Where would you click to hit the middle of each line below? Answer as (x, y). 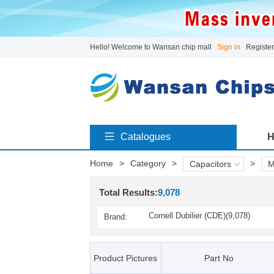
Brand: (115, 217)
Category (148, 163)
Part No (219, 258)
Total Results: (128, 192)
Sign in (228, 47)
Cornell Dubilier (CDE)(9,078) (199, 216)
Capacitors (210, 164)
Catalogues (145, 137)
